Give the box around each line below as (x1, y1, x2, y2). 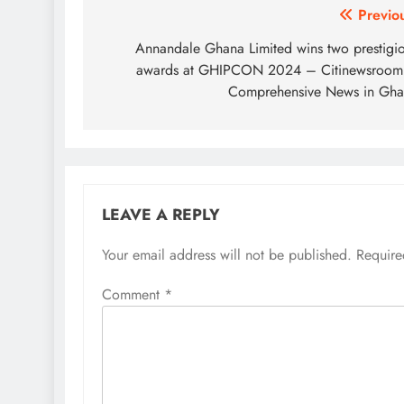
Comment (102, 284, 164, 306)
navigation (100, 36, 207, 69)
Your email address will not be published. (102, 244, 352, 266)
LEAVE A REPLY (102, 203, 220, 227)
